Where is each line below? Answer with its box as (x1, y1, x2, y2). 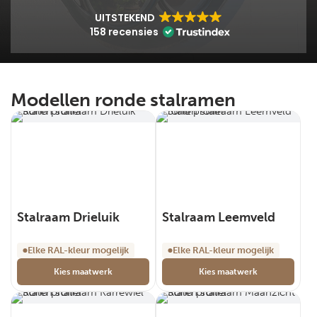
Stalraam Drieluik (17, 209, 120, 225)
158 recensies (89, 25, 158, 39)
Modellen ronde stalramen (11, 89, 236, 111)
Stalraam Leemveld (162, 209, 275, 225)
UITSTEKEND (95, 11, 155, 25)
